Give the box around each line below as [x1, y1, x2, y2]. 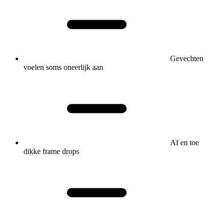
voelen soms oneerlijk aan [23, 63, 103, 71]
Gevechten [170, 54, 203, 63]
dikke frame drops [23, 147, 79, 155]
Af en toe [170, 138, 199, 147]
